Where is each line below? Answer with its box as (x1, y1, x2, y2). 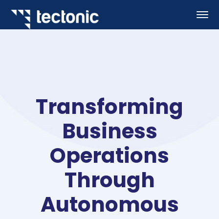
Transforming (36, 92, 183, 121)
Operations (50, 141, 169, 170)
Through (64, 166, 155, 195)
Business (62, 117, 157, 146)
